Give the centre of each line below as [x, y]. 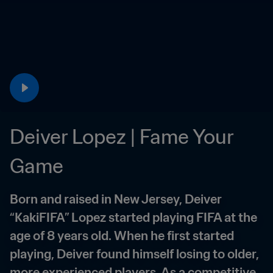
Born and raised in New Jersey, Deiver [116, 199]
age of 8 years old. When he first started [122, 236]
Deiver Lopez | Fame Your [122, 136]
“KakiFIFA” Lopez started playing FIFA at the [133, 218]
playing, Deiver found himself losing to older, [134, 254]
